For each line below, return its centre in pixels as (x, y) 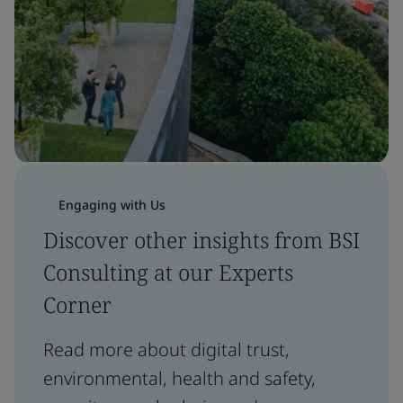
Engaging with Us (112, 205)
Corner (77, 304)
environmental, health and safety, (179, 378)
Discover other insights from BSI (201, 240)
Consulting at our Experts (168, 272)
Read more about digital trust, (166, 349)
